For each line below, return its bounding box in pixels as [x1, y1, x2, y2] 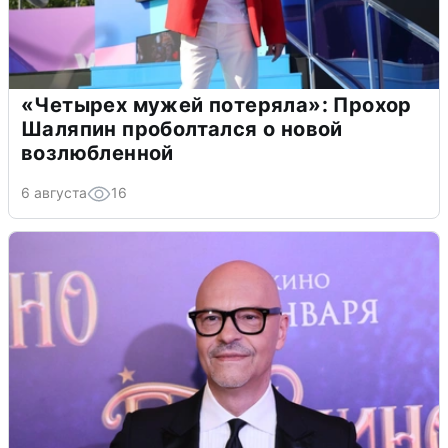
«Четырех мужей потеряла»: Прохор [21, 92, 412, 117]
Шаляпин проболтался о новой [21, 116, 343, 141]
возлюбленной [21, 140, 174, 165]
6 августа [21, 183, 87, 201]
